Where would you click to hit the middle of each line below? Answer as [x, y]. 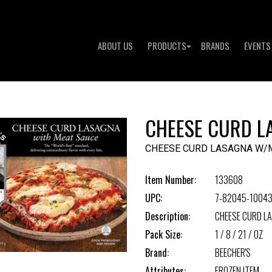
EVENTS [257, 45]
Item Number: [171, 180]
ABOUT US [115, 45]
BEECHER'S [233, 253]
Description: [168, 216]
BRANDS [215, 45]
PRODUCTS [167, 45]
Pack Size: [164, 234]
